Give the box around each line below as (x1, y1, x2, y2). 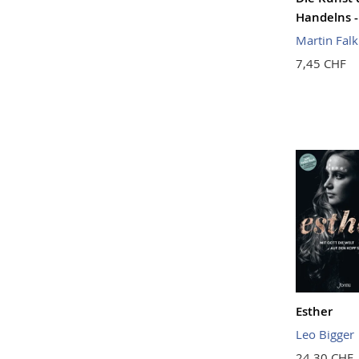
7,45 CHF (295, 55, 346, 72)
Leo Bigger (295, 325, 354, 342)
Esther (295, 302, 333, 320)
